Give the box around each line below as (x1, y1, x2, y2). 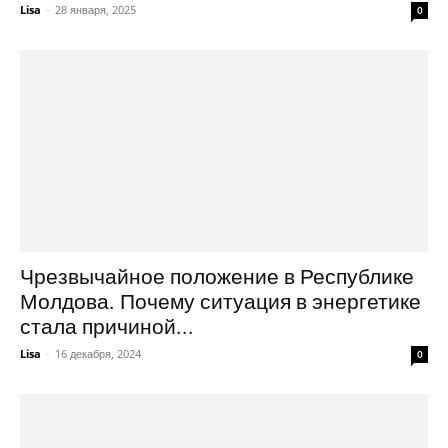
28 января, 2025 (55, 2, 136, 18)
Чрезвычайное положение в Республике (20, 264, 414, 289)
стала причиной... (20, 314, 194, 339)
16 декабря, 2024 (55, 345, 141, 361)
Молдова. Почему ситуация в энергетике (20, 289, 421, 314)
